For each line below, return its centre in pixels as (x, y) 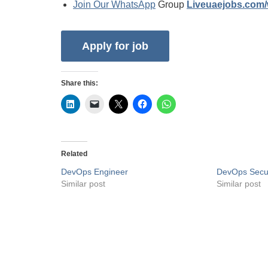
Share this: (80, 83)
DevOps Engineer (95, 172)
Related (74, 154)
